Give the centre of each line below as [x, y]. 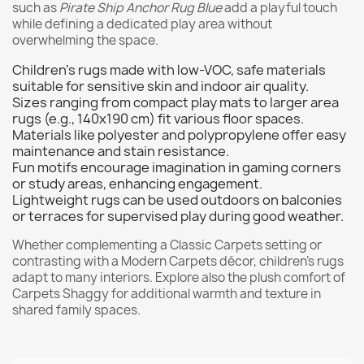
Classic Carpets [216, 245]
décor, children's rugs [280, 261]
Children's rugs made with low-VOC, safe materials [169, 69]
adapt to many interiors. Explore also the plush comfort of [179, 277]
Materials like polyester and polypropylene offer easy [179, 134]
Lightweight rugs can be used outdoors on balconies [177, 199]
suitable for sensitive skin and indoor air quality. [160, 86]
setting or [292, 245]
